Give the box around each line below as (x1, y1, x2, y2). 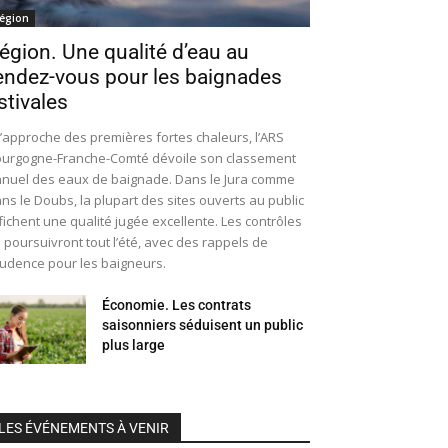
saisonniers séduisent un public (102, 317, 303, 334)
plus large (102, 337, 165, 354)
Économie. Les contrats (102, 297, 251, 314)
